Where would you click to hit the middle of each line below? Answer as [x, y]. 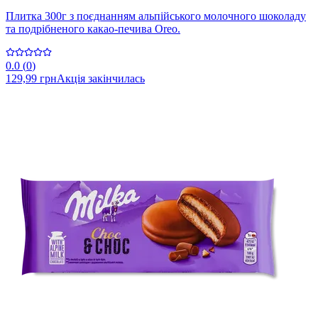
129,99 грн [31, 79]
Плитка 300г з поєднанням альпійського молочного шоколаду [156, 16]
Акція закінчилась [101, 79]
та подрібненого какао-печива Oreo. [93, 29]
